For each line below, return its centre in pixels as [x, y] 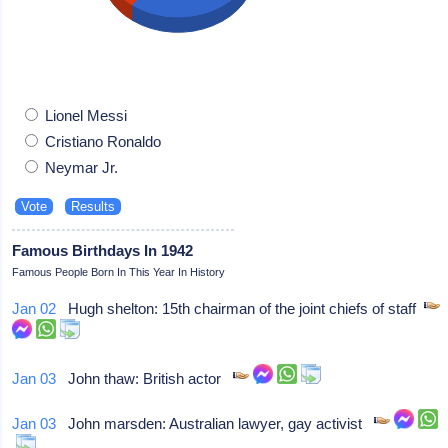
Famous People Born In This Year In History [119, 271]
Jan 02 [34, 308]
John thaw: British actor [145, 378]
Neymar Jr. [80, 167]
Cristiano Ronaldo [101, 141]
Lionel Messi [84, 115]
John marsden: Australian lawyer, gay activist [215, 423]
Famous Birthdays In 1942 [103, 250]
